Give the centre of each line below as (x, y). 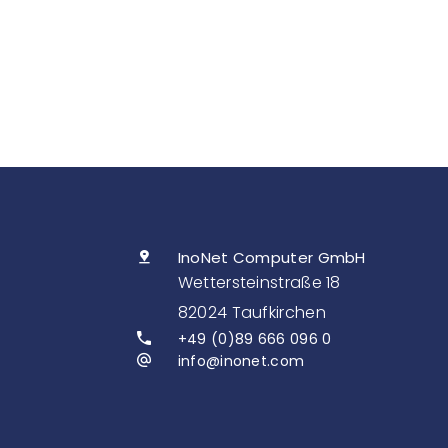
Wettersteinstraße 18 (259, 282)
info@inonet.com (241, 360)
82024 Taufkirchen (251, 312)
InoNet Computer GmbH (271, 257)
